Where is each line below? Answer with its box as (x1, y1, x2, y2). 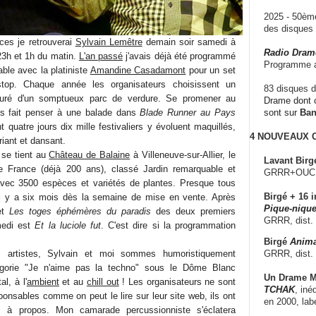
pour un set (186, 64, 236, 75)
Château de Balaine (49, 149, 130, 160)
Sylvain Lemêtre (75, 36, 142, 47)
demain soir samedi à (142, 36, 236, 47)
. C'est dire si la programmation (100, 219, 236, 231)
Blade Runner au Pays (140, 107, 236, 118)
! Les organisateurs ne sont (119, 276, 236, 287)
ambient (26, 276, 59, 287)
